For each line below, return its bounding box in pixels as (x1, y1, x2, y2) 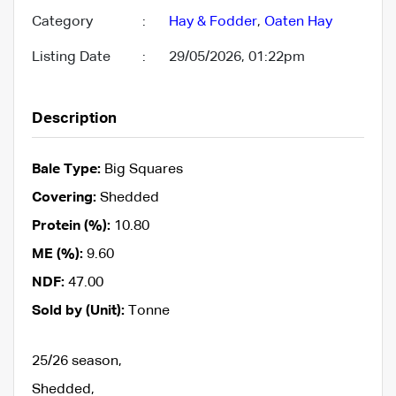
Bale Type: (32, 162, 101, 177)
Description (32, 110, 117, 126)
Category (32, 14, 93, 29)
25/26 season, (32, 354, 122, 369)
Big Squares (101, 162, 183, 177)
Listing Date (32, 49, 110, 65)
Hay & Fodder (169, 14, 257, 29)
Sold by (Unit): (32, 303, 125, 318)
